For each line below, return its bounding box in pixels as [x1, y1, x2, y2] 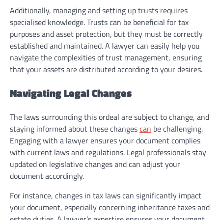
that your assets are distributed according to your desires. [10, 63, 202, 75]
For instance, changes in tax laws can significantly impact [10, 189, 201, 201]
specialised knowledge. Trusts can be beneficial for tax [10, 16, 189, 28]
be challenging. [151, 122, 203, 135]
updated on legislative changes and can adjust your [10, 158, 180, 170]
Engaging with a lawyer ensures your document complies [10, 134, 200, 146]
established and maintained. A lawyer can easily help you [10, 39, 200, 52]
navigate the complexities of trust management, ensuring [10, 51, 202, 63]
